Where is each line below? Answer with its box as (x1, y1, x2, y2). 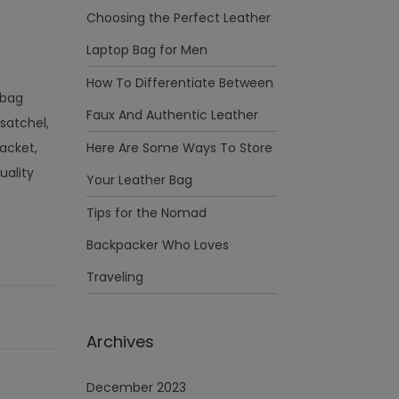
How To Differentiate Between (86, 74, 273, 92)
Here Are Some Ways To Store (86, 139, 273, 157)
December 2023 (86, 379, 186, 396)
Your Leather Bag (86, 171, 192, 189)
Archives (86, 330, 154, 353)
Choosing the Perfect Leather (86, 9, 271, 27)
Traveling (86, 268, 143, 286)
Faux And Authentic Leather (86, 106, 258, 124)
